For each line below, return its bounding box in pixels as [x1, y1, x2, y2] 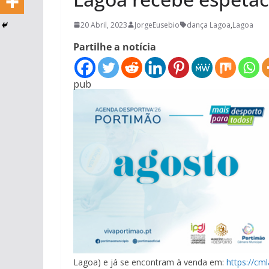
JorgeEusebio [134, 19, 180, 30]
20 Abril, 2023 [80, 19, 127, 30]
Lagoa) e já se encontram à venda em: [73, 256, 226, 268]
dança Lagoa [187, 19, 231, 30]
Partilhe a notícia [73, 40, 156, 53]
